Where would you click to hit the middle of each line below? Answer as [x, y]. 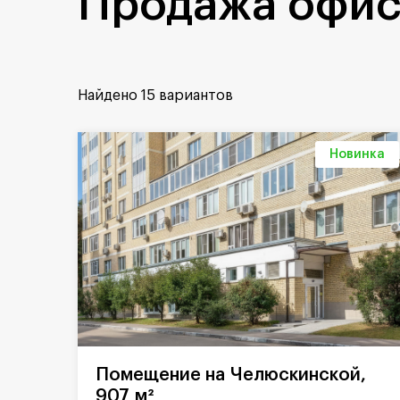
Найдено [109, 96]
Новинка [357, 154]
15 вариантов [187, 96]
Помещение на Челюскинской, [102, 375]
